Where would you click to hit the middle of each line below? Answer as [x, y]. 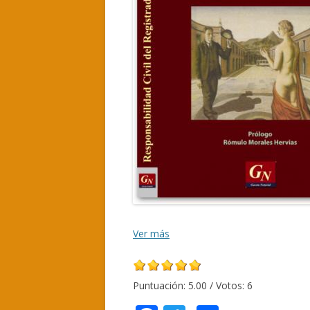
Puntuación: [161, 285]
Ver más [151, 234]
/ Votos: [227, 285]
